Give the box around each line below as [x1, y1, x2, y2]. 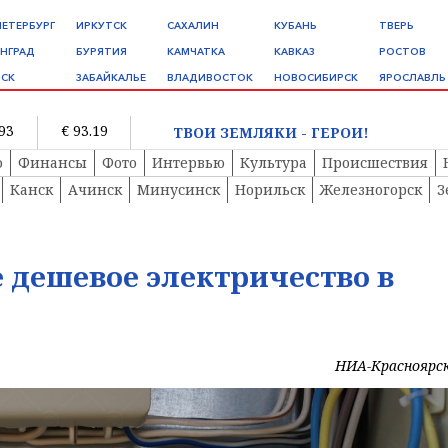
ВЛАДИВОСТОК [167, 71, 253, 84]
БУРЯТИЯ [76, 45, 127, 58]
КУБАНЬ [274, 19, 317, 32]
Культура [240, 153, 307, 173]
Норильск [235, 180, 305, 200]
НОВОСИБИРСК [274, 71, 358, 84]
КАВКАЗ [274, 45, 315, 58]
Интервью [152, 153, 225, 173]
